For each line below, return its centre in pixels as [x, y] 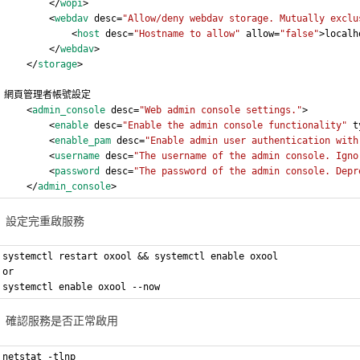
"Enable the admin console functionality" [235, 126]
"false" [300, 34]
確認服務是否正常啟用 [62, 321]
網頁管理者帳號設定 [48, 95]
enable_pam [83, 141]
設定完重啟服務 [45, 220]
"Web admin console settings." [221, 110]
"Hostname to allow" [187, 34]
